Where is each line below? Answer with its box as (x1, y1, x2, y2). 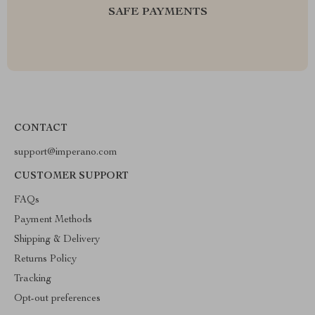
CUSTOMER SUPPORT (14, 172, 129, 181)
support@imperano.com (14, 148, 117, 157)
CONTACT (14, 124, 67, 134)
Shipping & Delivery (14, 235, 100, 245)
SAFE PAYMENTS (108, 7, 207, 18)
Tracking (14, 274, 51, 284)
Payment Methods (14, 215, 92, 225)
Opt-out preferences (14, 294, 101, 304)
